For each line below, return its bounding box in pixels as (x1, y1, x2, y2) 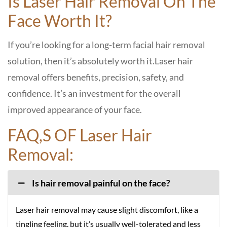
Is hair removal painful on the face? (32, 177, 171, 188)
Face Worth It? (8, 11, 112, 30)
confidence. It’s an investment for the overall (8, 88, 181, 99)
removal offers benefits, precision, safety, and (8, 71, 184, 83)
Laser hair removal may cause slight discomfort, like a (16, 205, 198, 214)
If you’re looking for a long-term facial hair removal (8, 39, 205, 50)
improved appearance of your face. (8, 104, 142, 115)
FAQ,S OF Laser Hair (8, 125, 152, 145)
